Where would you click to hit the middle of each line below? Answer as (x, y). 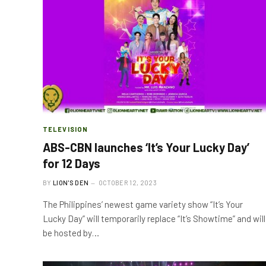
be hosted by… (71, 233)
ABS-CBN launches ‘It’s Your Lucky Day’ (146, 147)
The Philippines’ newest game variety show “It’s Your (143, 204)
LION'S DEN (71, 183)
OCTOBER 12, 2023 (127, 183)
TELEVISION (65, 129)
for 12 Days (72, 163)
